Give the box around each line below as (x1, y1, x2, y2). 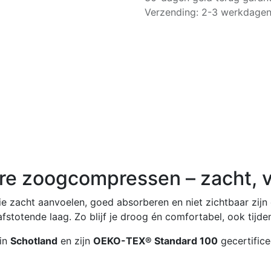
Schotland (10, 235, 57, 247)
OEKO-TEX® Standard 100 (93, 235, 218, 247)
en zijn (57, 235, 93, 247)
